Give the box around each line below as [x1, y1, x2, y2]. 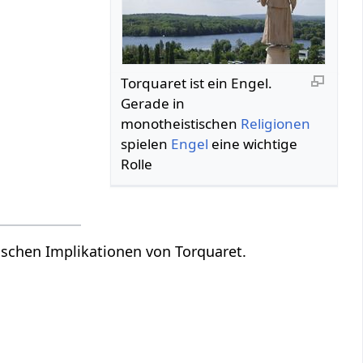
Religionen [241, 113, 311, 133]
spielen [121, 134, 172, 153]
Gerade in [121, 93, 186, 113]
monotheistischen [121, 113, 241, 133]
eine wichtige [208, 134, 298, 153]
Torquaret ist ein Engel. [121, 73, 273, 92]
